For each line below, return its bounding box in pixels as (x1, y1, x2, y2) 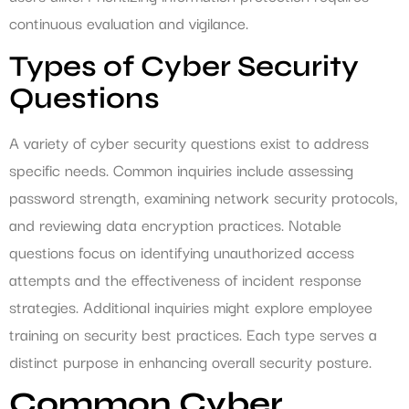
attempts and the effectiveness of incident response (9, 266, 362, 291)
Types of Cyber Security (9, 47, 359, 84)
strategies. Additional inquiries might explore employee (9, 293, 372, 319)
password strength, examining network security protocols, (9, 184, 398, 209)
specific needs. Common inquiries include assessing (9, 156, 353, 182)
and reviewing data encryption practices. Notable (9, 211, 341, 236)
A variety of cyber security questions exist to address (9, 129, 369, 154)
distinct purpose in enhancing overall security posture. (9, 348, 372, 373)
